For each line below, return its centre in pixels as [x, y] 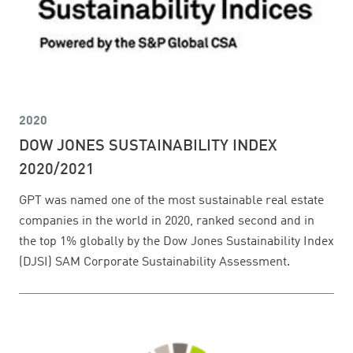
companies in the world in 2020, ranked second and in [167, 222]
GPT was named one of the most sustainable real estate [171, 201]
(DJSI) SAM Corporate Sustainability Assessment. [154, 263]
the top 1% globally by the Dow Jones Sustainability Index [176, 242]
